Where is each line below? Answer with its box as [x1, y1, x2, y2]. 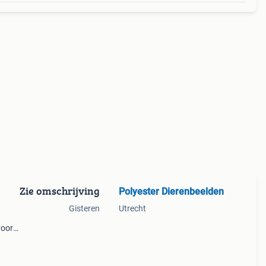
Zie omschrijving [19, 183, 100, 199]
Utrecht [118, 204, 146, 213]
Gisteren [68, 204, 100, 213]
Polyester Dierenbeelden [118, 186, 224, 197]
